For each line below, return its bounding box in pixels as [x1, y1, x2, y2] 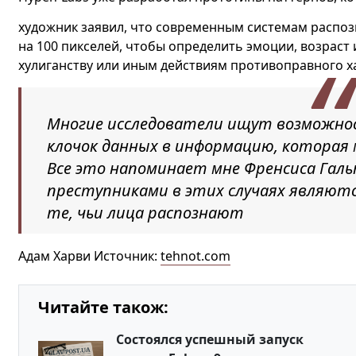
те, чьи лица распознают [46, 202, 244, 223]
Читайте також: [37, 296, 168, 318]
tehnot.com [160, 247, 230, 265]
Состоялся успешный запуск [115, 331, 304, 348]
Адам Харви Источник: [17, 247, 161, 265]
